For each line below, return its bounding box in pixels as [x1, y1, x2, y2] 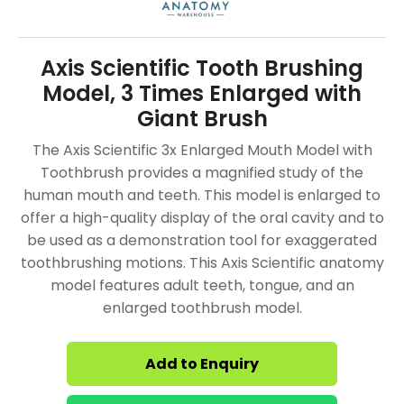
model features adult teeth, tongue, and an [50, 275, 354, 296]
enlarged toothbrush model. [102, 298, 302, 318]
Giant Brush [136, 104, 268, 133]
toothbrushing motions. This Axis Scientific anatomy [20, 252, 384, 273]
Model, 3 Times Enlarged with [42, 78, 362, 108]
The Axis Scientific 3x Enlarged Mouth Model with [32, 140, 372, 161]
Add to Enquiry [145, 353, 259, 374]
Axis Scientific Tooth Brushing [41, 53, 363, 83]
